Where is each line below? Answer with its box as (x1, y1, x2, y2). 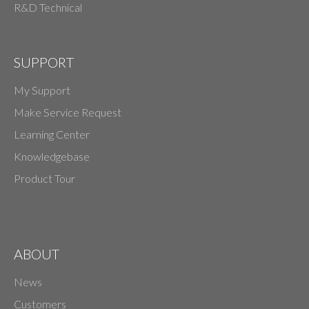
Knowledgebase (14, 150, 90, 163)
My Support (14, 83, 70, 97)
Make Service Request (14, 106, 121, 119)
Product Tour (14, 172, 75, 186)
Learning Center (14, 128, 90, 141)
